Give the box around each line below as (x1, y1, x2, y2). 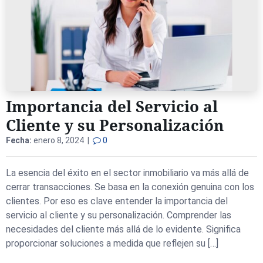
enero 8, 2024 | (32, 136, 93, 145)
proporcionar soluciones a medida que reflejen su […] (6, 238, 218, 249)
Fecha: (6, 136, 32, 145)
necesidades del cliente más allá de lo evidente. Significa (6, 224, 241, 235)
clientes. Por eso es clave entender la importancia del (6, 195, 228, 207)
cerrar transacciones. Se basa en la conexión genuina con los (6, 181, 254, 193)
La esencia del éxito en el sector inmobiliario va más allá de (6, 167, 249, 178)
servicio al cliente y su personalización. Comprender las (6, 210, 231, 221)
